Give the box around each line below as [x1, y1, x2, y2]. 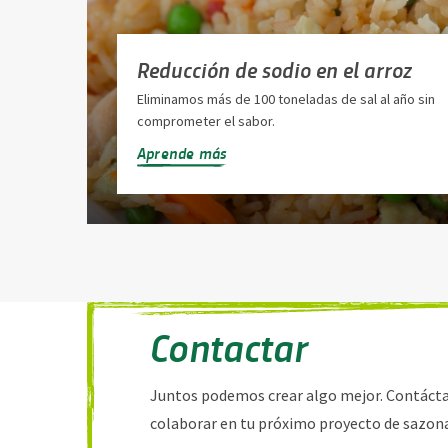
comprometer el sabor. [137, 112, 275, 131]
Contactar [150, 319, 308, 374]
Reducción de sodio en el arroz [137, 54, 412, 85]
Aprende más [137, 142, 227, 164]
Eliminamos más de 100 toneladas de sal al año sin [137, 90, 435, 109]
